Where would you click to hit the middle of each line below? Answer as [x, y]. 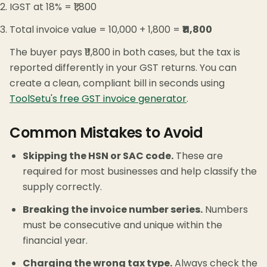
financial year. [55, 241]
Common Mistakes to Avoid [106, 133]
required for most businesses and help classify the [140, 172]
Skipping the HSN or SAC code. [98, 156]
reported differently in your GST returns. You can [123, 68]
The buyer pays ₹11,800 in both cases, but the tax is [125, 52]
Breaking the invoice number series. [113, 210]
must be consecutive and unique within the [122, 225]
